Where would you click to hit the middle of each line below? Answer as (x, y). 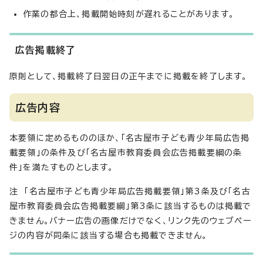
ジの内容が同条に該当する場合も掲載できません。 (109, 235)
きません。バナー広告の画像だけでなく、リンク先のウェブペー (130, 221)
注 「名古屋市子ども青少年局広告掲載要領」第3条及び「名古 (130, 191)
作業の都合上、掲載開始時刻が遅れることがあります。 (129, 14)
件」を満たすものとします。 (62, 167)
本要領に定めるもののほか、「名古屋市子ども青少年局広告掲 (130, 138)
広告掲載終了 (46, 50)
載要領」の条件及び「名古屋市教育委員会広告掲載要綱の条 (126, 153)
